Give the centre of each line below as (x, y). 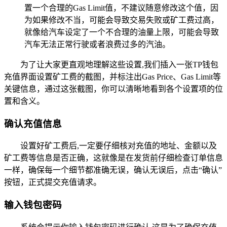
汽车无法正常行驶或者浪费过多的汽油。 (97, 44)
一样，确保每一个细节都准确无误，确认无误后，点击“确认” (113, 170)
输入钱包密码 (33, 205)
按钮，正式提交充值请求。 (53, 182)
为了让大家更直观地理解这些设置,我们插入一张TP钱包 (119, 64)
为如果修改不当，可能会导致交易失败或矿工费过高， (122, 20)
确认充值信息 (33, 124)
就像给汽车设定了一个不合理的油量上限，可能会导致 (122, 32)
